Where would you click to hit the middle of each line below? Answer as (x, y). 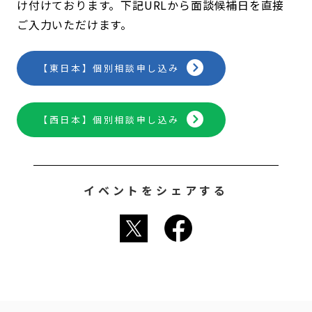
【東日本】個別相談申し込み (109, 68)
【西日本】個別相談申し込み (109, 119)
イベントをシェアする (156, 190)
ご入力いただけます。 (75, 24)
